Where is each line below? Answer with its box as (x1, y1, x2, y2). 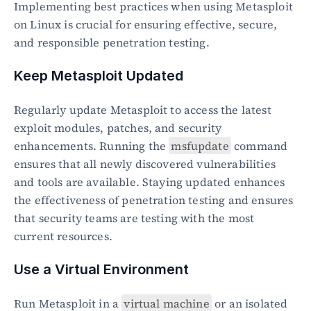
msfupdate (171, 137, 229, 153)
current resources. (14, 228, 112, 244)
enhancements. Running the (14, 137, 169, 153)
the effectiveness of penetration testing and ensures (14, 192, 294, 208)
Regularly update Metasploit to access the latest (14, 101, 271, 117)
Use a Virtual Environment (14, 260, 189, 278)
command (231, 137, 288, 153)
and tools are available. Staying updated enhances (14, 174, 285, 190)
